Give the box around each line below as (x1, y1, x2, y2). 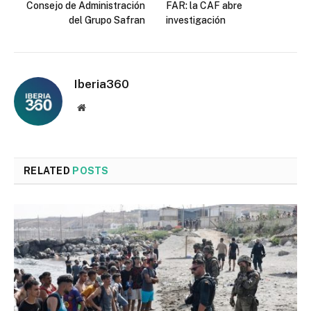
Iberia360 (74, 77, 129, 92)
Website (85, 102, 116, 112)
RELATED (24, 165, 73, 177)
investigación (166, 15, 226, 26)
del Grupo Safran (69, 15, 145, 26)
